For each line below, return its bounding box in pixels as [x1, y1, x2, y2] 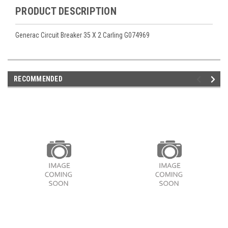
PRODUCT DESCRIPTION [15, 5, 117, 18]
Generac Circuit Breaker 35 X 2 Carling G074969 [15, 31, 150, 40]
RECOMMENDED [14, 75, 63, 83]
